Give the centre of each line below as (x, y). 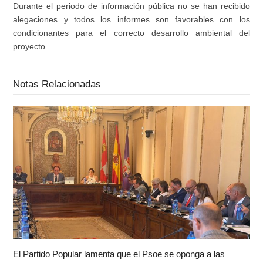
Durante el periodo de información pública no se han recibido (131, 6)
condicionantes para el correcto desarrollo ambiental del (131, 33)
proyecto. (31, 47)
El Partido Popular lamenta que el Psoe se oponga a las (119, 254)
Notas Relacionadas (57, 84)
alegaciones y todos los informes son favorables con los (131, 20)
